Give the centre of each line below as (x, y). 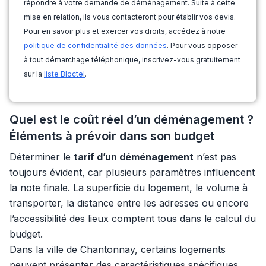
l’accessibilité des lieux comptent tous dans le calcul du (133, 218)
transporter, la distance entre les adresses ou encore (129, 203)
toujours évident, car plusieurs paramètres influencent (132, 172)
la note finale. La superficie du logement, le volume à (129, 188)
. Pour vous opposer (202, 45)
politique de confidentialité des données (95, 45)
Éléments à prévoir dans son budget (112, 136)
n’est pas (215, 157)
